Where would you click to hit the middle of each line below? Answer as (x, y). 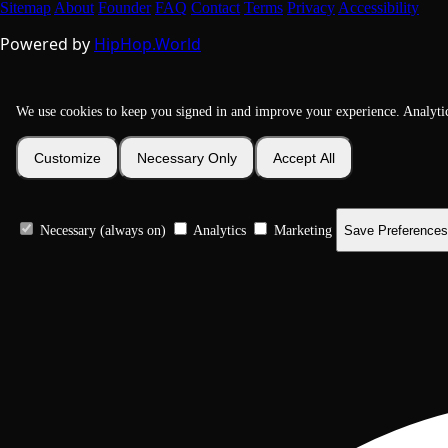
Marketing (303, 230)
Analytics (220, 230)
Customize (67, 158)
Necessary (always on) (103, 230)
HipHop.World (147, 44)
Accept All (304, 158)
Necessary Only (187, 158)
